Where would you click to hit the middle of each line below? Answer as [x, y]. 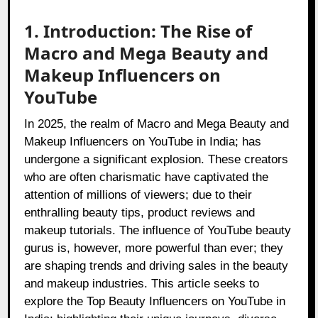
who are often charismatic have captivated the [147, 177]
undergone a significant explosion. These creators [157, 160]
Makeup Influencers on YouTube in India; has [143, 142]
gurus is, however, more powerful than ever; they [154, 248]
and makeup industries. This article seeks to [142, 284]
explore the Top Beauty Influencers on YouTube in [155, 302]
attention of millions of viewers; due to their [138, 195]
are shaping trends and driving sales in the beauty [157, 266]
